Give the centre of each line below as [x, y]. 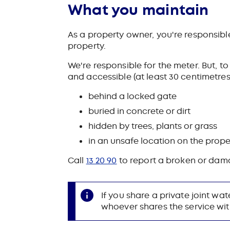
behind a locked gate [132, 96]
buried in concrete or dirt [139, 111]
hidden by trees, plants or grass [153, 126]
